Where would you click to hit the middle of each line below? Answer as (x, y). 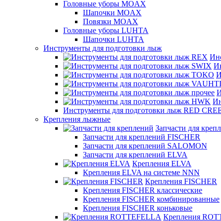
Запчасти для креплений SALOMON (145, 146)
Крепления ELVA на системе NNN (141, 172)
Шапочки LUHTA (113, 39)
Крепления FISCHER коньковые (138, 208)
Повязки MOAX (110, 21)
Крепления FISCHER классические (143, 190)
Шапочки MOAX (112, 13)
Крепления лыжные (77, 119)
